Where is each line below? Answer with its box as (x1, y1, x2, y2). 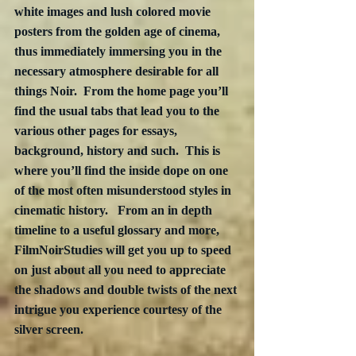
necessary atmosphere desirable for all (14, 64, 222, 79)
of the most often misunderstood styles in (14, 184, 234, 198)
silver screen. (14, 323, 83, 337)
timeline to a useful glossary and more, (14, 223, 222, 238)
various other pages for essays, (14, 124, 180, 138)
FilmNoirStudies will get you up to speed (14, 243, 234, 257)
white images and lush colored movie (14, 5, 214, 19)
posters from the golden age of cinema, (14, 25, 223, 39)
